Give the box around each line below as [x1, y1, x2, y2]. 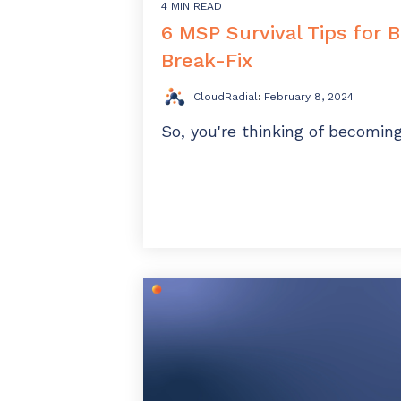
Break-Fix [161, 49, 252, 73]
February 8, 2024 [264, 90, 354, 104]
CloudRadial [193, 90, 258, 104]
